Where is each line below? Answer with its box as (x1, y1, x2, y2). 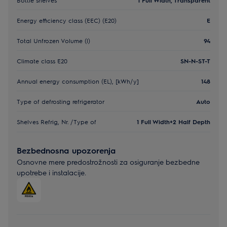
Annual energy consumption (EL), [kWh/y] (17, 77, 139, 85)
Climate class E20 (17, 56, 67, 65)
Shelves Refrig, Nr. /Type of (17, 118, 96, 126)
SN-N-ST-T (180, 56, 210, 65)
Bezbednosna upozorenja (17, 145, 116, 156)
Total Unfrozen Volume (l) (17, 36, 90, 45)
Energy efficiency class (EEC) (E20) (17, 16, 117, 24)
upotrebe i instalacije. (17, 168, 86, 177)
